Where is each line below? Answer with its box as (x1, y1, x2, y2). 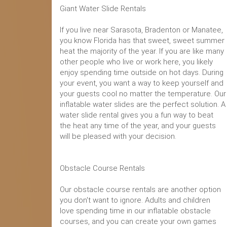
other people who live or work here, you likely (60, 57, 213, 66)
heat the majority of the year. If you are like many (60, 47, 224, 56)
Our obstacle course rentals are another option (60, 185, 221, 194)
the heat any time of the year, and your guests (60, 121, 216, 130)
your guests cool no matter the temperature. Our (60, 89, 226, 98)
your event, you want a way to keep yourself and (60, 79, 223, 88)
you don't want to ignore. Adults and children (60, 196, 210, 205)
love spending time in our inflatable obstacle (60, 206, 211, 215)
